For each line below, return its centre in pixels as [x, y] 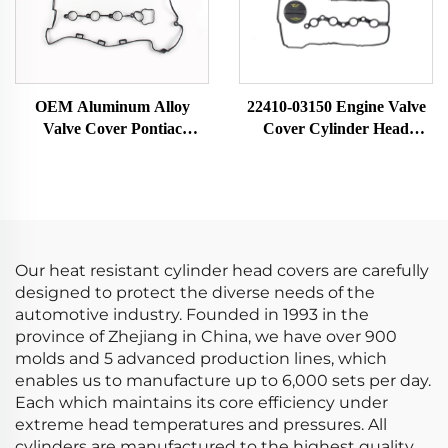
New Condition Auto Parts [112, 194]
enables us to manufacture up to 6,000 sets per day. [223, 380]
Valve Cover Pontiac [112, 128]
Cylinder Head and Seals [112, 172]
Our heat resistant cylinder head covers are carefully [222, 270]
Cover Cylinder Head [336, 128]
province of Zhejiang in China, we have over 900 [206, 336]
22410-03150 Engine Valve [336, 106]
